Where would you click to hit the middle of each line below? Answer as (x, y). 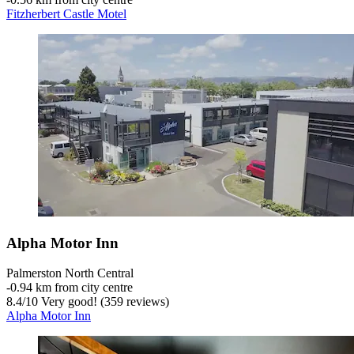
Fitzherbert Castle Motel (66, 13)
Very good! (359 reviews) (104, 302)
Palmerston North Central (70, 273)
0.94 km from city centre (72, 288)
